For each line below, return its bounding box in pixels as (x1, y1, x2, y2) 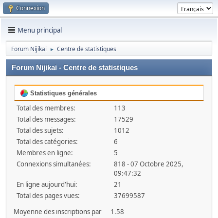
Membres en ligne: (17, 148, 73, 157)
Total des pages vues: (17, 191, 80, 200)
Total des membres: (17, 104, 75, 112)
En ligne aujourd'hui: (17, 180, 77, 189)
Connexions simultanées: (17, 160, 91, 168)
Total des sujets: (17, 126, 64, 135)
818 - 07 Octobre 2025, (113, 160, 183, 168)
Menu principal (18, 25, 62, 35)
